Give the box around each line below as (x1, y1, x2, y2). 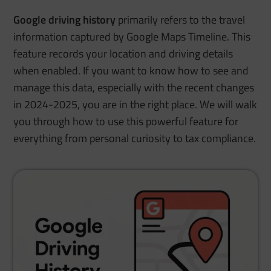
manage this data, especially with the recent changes (13, 79, 255, 96)
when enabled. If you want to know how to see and (13, 62, 249, 79)
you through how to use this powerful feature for (13, 113, 239, 130)
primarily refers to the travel (116, 11, 246, 28)
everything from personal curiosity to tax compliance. (13, 130, 256, 147)
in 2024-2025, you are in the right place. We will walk (13, 96, 258, 113)
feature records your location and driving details (13, 45, 233, 62)
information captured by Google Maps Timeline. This (13, 28, 251, 45)
